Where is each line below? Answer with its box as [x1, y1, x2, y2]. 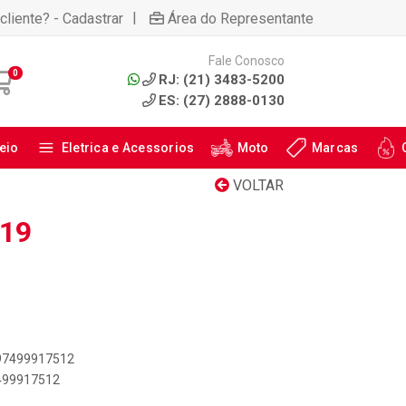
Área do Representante [168, 9, 314, 27]
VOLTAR [229, 177, 284, 194]
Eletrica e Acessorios [61, 140, 195, 155]
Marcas [311, 140, 359, 155]
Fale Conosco [208, 53, 285, 68]
